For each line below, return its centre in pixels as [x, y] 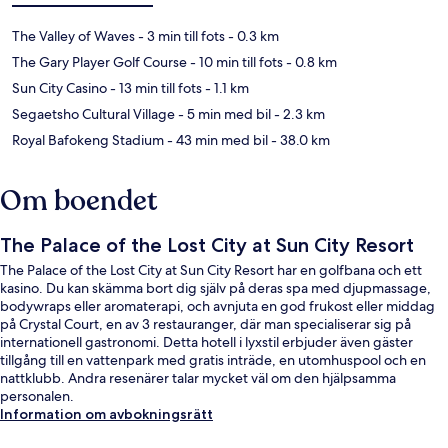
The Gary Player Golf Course [99, 61]
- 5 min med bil [223, 113]
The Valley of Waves [73, 35]
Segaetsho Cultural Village [93, 113]
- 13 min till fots [154, 87]
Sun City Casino [59, 87]
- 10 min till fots [235, 61]
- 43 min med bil [216, 139]
